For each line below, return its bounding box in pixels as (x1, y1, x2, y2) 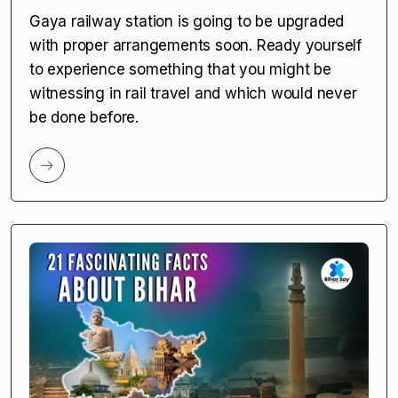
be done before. (29, 107, 139, 126)
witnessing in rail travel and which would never (29, 84, 357, 102)
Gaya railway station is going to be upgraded (29, 12, 345, 30)
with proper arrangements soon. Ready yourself (29, 36, 362, 54)
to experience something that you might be (29, 60, 331, 78)
